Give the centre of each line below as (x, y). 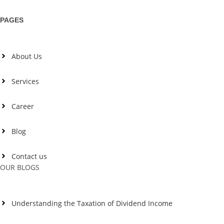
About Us (26, 56)
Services (25, 81)
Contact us (29, 156)
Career (22, 106)
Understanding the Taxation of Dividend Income (92, 203)
